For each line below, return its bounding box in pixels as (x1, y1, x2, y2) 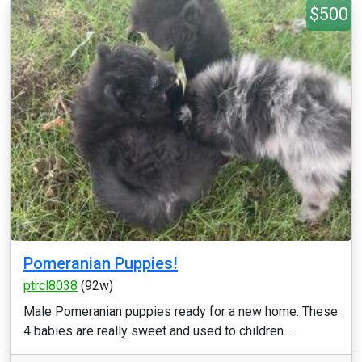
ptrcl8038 (23, 278, 78, 293)
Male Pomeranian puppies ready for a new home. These (23, 304, 338, 319)
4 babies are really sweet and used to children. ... (23, 323, 297, 339)
